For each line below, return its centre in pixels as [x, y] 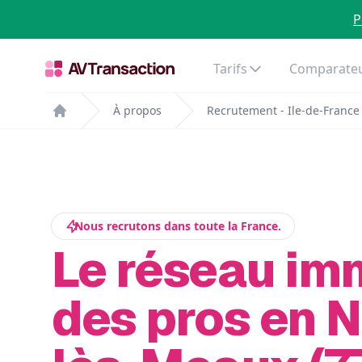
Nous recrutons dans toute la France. [178, 226]
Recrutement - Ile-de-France [283, 110]
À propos [137, 110]
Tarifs [230, 69]
